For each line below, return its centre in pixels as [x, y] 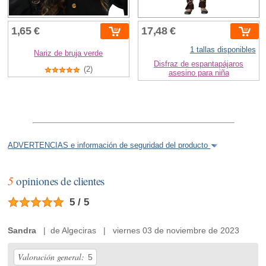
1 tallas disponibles [223, 50]
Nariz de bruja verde [69, 53]
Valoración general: [51, 257]
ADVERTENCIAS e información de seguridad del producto [109, 146]
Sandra [22, 231]
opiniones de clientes [59, 181]
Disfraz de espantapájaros [199, 64]
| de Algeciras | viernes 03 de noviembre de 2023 [138, 231]
